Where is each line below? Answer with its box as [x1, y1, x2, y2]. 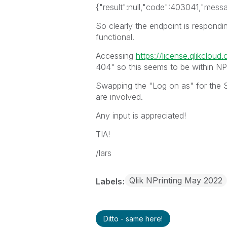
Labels [95, 176, 124, 186]
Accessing [95, 51, 136, 61]
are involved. [95, 92, 143, 102]
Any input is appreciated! [95, 110, 186, 121]
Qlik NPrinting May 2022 [129, 175, 222, 185]
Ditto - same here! [103, 214, 163, 223]
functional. [95, 32, 134, 42]
